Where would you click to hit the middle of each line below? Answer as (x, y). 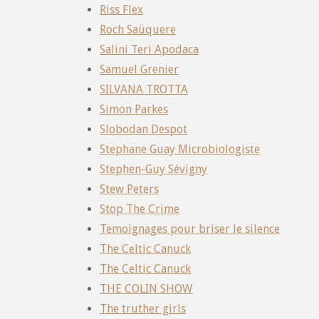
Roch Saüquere (138, 29)
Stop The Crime (140, 209)
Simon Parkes (134, 109)
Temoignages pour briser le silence (190, 229)
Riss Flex (121, 9)
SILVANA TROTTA (144, 89)
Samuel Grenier (139, 69)
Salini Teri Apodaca (149, 49)
